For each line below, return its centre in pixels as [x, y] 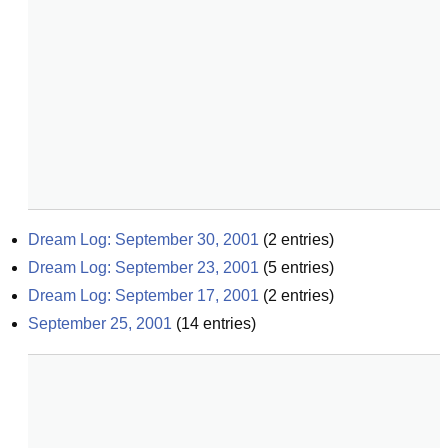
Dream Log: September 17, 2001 [143, 295]
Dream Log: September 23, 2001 [143, 267]
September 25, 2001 [100, 323]
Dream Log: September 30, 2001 [143, 239]
